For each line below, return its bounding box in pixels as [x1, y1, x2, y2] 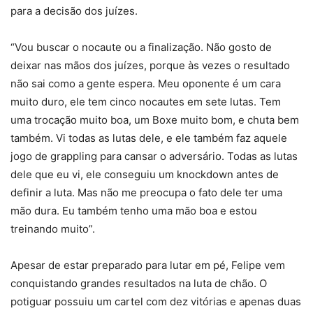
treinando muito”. [10, 221, 95, 235]
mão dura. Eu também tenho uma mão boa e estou [10, 203, 257, 217]
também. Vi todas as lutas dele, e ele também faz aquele [10, 131, 287, 145]
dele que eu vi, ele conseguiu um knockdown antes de [10, 167, 279, 181]
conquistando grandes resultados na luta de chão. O [10, 276, 267, 290]
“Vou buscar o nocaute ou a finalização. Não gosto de [10, 40, 272, 54]
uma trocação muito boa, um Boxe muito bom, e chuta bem [10, 112, 299, 126]
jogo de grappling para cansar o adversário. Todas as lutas [10, 149, 298, 163]
